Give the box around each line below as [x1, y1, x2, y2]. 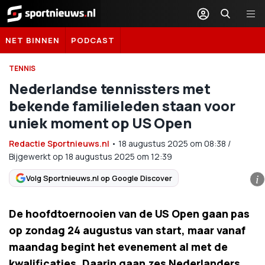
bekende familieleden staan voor [9, 96, 235, 115]
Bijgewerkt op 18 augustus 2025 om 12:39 [9, 151, 172, 162]
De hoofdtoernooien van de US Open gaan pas [9, 206, 250, 221]
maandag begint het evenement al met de [9, 240, 228, 254]
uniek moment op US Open [9, 113, 192, 132]
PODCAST [71, 35, 115, 46]
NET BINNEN [5, 35, 60, 46]
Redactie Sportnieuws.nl [9, 138, 109, 149]
